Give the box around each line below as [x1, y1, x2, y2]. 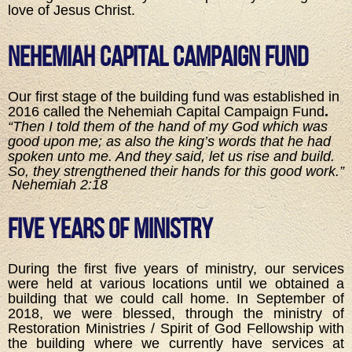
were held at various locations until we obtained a [8, 276, 344, 292]
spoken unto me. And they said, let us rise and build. [8, 148, 335, 164]
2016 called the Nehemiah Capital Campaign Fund [8, 103, 324, 119]
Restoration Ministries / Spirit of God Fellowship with [8, 321, 344, 337]
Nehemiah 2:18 [8, 176, 108, 192]
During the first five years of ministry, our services [8, 261, 344, 277]
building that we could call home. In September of [8, 291, 344, 307]
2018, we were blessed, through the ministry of [8, 306, 344, 322]
